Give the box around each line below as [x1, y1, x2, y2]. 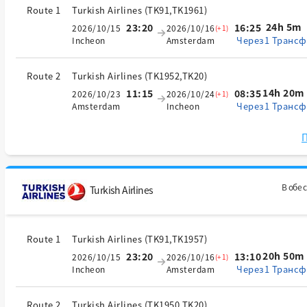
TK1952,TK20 [147, 69, 204, 82]
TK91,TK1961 [147, 3, 204, 16]
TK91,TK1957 [147, 232, 204, 245]
